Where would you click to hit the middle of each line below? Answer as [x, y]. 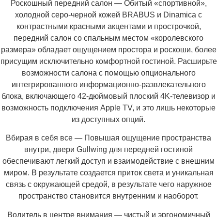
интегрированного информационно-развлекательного [108, 84]
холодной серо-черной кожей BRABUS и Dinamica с [108, 15]
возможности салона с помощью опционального [108, 73]
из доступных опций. [108, 119]
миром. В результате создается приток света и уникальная [108, 173]
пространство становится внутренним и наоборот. [108, 196]
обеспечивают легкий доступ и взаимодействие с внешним [108, 161]
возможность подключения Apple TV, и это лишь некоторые [108, 108]
